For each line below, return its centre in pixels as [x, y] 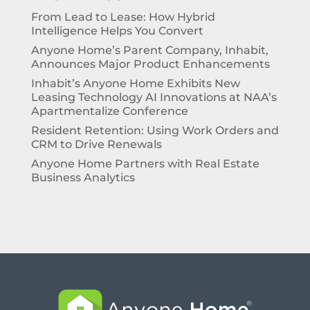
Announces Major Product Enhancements [150, 64]
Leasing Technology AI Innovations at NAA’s [154, 98]
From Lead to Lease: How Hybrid [123, 17]
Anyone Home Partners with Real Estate [145, 164]
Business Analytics [83, 178]
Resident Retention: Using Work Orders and [155, 131]
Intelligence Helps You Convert [117, 31]
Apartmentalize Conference [109, 111]
